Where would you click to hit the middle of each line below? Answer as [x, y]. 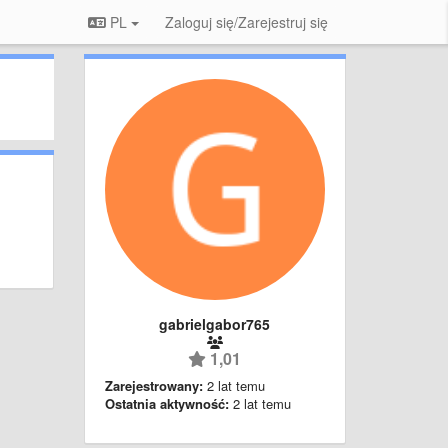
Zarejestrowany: [153, 385]
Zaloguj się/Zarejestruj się [246, 22]
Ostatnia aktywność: [166, 403]
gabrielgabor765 [215, 323]
